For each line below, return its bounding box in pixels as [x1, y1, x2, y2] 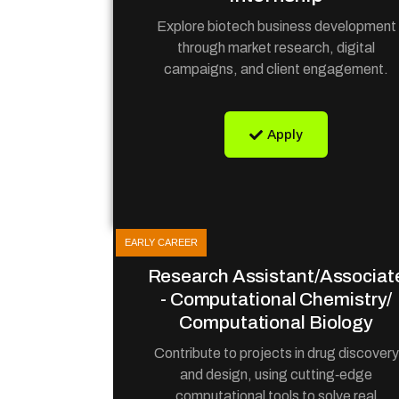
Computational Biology [179, 313, 374, 332]
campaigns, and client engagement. [164, 61, 389, 77]
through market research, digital [177, 40, 376, 55]
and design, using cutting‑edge [180, 367, 373, 382]
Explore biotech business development [156, 19, 396, 34]
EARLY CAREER [125, 237, 198, 248]
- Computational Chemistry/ [159, 289, 393, 309]
